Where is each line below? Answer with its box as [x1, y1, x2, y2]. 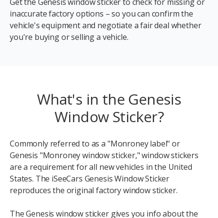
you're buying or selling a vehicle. [10, 32, 128, 43]
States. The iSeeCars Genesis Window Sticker [10, 173, 170, 184]
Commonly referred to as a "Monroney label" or [10, 138, 180, 149]
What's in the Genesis [36, 89, 182, 109]
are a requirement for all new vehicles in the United [10, 162, 192, 173]
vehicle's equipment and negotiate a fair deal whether [10, 20, 201, 31]
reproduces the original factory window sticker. [10, 185, 178, 196]
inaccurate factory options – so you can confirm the [10, 8, 193, 19]
